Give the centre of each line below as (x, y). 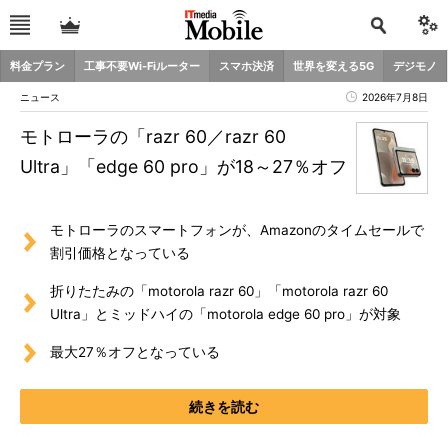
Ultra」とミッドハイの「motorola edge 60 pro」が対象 (225, 314)
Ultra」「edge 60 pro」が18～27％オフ (183, 166)
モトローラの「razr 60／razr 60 (153, 136)
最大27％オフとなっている (135, 352)
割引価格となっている (120, 253)
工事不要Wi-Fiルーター (142, 66)
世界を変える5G (333, 66)
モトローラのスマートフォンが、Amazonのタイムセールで (237, 230)
